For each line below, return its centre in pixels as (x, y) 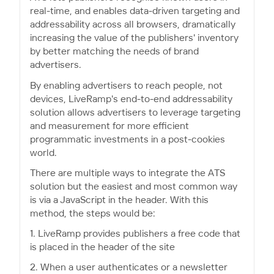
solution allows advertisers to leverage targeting (135, 113)
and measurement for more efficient (109, 126)
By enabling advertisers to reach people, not (126, 86)
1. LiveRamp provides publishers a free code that (135, 234)
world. (43, 153)
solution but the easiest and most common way (134, 187)
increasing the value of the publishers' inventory (134, 39)
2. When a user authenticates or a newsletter (129, 268)
